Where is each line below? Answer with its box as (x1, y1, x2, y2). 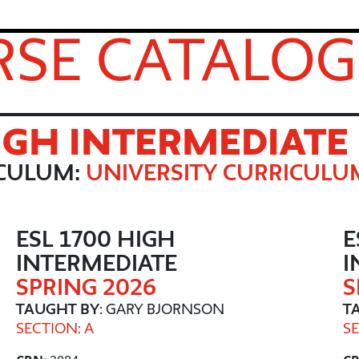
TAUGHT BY (16, 301, 99, 317)
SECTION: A (16, 320, 94, 336)
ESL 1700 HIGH (16, 227, 175, 251)
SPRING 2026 (16, 275, 156, 299)
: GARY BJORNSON (99, 301, 224, 317)
